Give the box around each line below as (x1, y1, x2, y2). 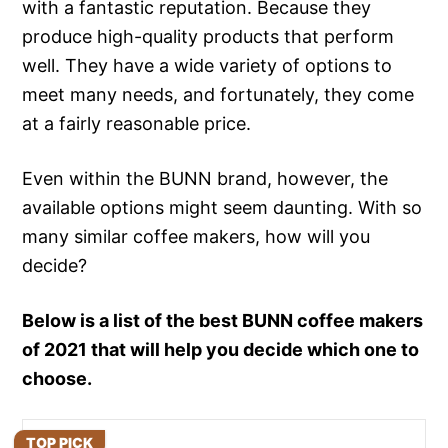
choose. (22, 368, 93, 389)
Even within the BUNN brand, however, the (22, 168, 389, 189)
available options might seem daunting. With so (22, 197, 423, 218)
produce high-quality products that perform (22, 26, 395, 47)
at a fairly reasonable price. (22, 113, 252, 134)
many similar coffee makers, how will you (22, 226, 371, 247)
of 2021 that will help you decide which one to (22, 339, 420, 360)
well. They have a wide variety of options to (22, 55, 393, 76)
